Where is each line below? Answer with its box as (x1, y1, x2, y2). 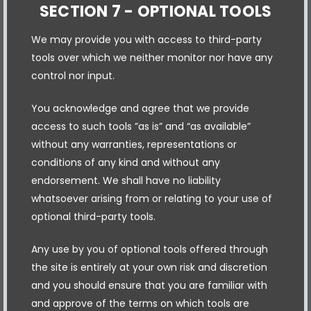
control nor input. (31, 68, 115, 83)
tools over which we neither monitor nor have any (31, 50, 273, 65)
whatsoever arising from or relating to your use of (31, 191, 272, 205)
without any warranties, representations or (31, 137, 237, 151)
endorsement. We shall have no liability (31, 173, 221, 187)
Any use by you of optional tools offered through (31, 242, 268, 256)
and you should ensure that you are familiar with (31, 278, 267, 292)
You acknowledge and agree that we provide (31, 101, 249, 115)
